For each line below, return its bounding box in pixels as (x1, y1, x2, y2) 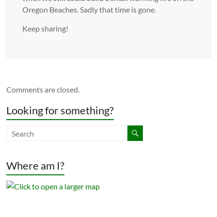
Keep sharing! (22, 24, 69, 33)
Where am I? (6, 159, 65, 172)
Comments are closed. (6, 85, 80, 94)
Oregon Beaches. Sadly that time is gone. (22, 5, 156, 15)
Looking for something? (6, 104, 114, 117)
